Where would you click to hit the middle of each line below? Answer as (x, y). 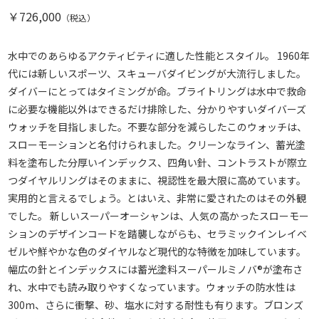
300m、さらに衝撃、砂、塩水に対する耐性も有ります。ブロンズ (156, 305)
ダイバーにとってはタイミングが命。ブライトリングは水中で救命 (157, 91)
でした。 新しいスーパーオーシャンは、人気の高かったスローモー (158, 216)
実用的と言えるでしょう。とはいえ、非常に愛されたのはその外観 (157, 198)
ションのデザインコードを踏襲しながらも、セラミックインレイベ (157, 234)
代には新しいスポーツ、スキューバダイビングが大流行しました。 (157, 74)
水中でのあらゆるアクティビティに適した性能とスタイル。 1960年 (159, 56)
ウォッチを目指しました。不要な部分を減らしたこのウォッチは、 (157, 127)
